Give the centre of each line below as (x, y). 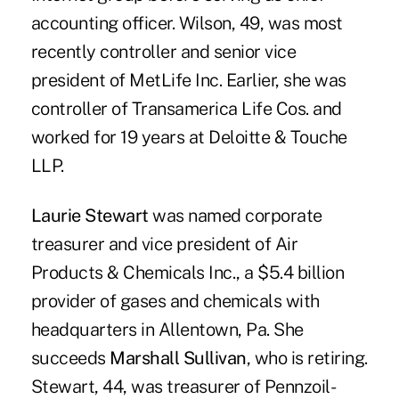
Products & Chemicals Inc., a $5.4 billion (187, 273)
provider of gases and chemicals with (175, 301)
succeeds (70, 358)
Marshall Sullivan (178, 358)
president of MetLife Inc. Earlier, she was (188, 81)
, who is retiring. (307, 358)
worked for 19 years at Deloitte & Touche (189, 138)
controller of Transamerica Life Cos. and (186, 109)
